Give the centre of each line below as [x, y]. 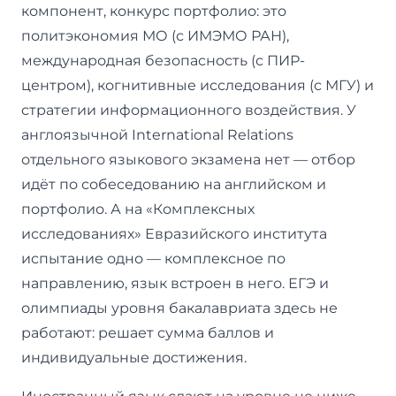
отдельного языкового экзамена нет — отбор [188, 159]
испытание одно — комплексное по [153, 258]
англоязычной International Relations [157, 134]
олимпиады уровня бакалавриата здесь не [179, 308]
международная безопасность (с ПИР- [163, 60]
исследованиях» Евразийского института [174, 233]
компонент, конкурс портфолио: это [154, 11]
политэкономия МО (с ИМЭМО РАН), [155, 35]
